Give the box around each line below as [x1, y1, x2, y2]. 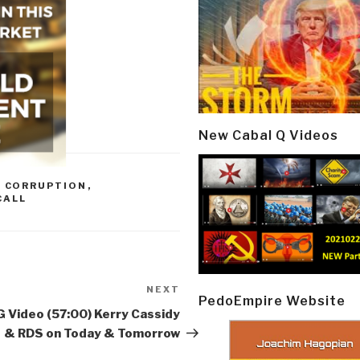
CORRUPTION [4, 179, 88, 191]
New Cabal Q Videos [198, 127, 338, 143]
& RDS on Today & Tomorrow [4, 325, 180, 341]
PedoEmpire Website [198, 292, 346, 309]
